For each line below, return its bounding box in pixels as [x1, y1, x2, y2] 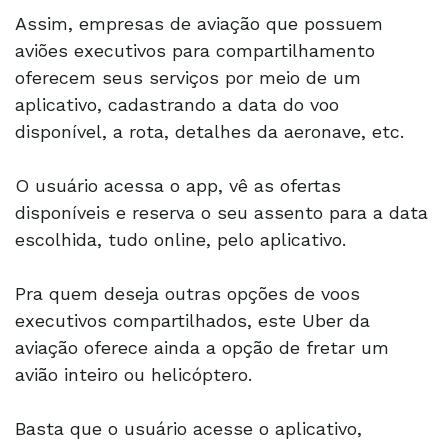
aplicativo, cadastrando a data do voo [15, 93, 339, 115]
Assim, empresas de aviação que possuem [15, 12, 383, 34]
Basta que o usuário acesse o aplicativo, [15, 417, 362, 439]
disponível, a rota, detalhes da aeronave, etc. [15, 120, 410, 142]
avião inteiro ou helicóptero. [15, 363, 258, 385]
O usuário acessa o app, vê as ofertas [15, 174, 341, 196]
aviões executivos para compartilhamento [15, 39, 375, 61]
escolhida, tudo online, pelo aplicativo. [15, 228, 352, 250]
